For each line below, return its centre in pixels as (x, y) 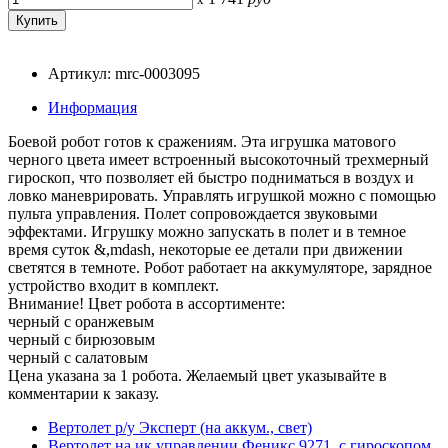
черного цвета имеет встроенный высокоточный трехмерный (218, 159)
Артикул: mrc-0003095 (124, 73)
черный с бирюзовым (81, 339)
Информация (92, 107)
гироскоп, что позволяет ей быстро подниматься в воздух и (211, 177)
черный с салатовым (78, 357)
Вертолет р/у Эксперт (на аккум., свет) (180, 427)
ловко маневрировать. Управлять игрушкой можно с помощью (222, 195)
